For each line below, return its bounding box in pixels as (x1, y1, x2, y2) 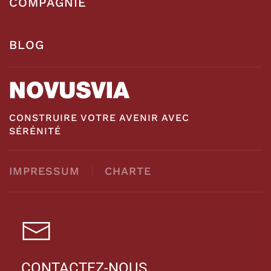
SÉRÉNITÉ (9, 125, 61, 137)
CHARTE (105, 165, 151, 178)
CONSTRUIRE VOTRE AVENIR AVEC (9, 112, 189, 124)
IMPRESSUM (9, 165, 80, 178)
